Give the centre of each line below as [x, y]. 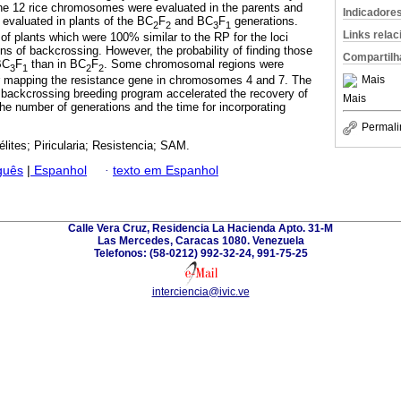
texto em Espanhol [166, 170]
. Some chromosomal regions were [194, 64]
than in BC [57, 64]
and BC [192, 21]
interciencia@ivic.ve [200, 292]
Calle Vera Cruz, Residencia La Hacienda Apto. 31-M [200, 229]
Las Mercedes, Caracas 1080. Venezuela [200, 241]
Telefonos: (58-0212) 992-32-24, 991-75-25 [200, 254]
